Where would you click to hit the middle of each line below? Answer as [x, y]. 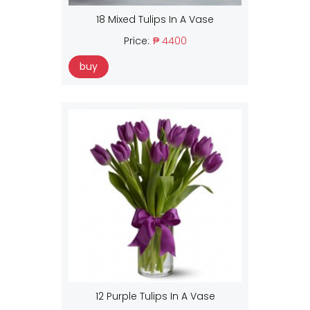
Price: [136, 40]
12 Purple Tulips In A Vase [155, 296]
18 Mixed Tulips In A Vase [155, 19]
